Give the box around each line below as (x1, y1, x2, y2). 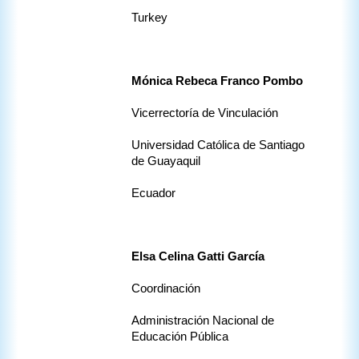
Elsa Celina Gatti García (131, 250, 264, 264)
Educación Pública (131, 330, 232, 344)
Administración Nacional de (131, 314, 274, 328)
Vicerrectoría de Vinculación (131, 107, 281, 120)
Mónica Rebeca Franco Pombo (131, 75, 303, 88)
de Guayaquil (131, 155, 200, 168)
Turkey (131, 11, 167, 25)
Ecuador (131, 187, 175, 200)
